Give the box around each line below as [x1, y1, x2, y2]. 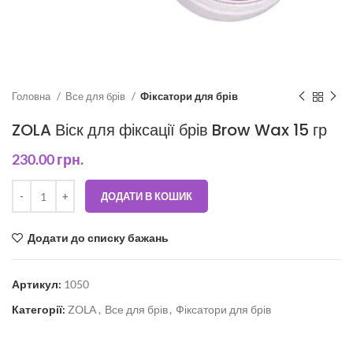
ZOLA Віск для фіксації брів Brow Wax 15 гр [12, 119, 327, 141]
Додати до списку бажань [28, 231, 169, 244]
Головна [12, 90, 53, 102]
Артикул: [12, 277, 64, 291]
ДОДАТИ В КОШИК [101, 190, 192, 203]
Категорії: [12, 303, 65, 316]
